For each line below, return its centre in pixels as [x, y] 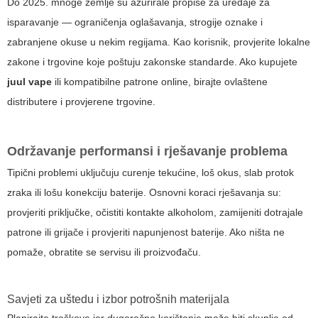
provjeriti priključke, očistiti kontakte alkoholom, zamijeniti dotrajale [155, 213]
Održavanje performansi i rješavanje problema [147, 152]
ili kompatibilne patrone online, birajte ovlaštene [160, 82]
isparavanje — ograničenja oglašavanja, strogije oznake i [135, 22]
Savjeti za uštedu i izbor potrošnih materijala [118, 300]
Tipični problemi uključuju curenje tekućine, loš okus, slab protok [150, 173]
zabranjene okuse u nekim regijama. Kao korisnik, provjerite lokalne [159, 42]
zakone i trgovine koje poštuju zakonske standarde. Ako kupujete [152, 62]
